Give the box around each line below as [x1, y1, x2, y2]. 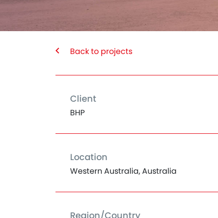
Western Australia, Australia [70, 165, 177, 177]
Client [70, 92, 96, 105]
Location [70, 151, 108, 163]
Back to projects [70, 46, 132, 57]
